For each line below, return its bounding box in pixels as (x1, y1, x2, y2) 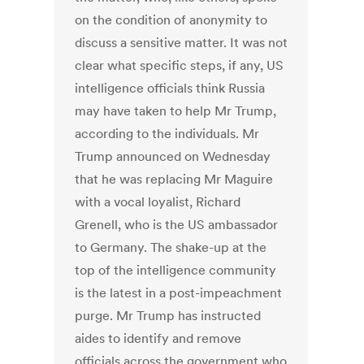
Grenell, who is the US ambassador (75, 216, 279, 233)
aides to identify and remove (75, 330, 242, 347)
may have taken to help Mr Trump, (75, 102, 277, 119)
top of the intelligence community (75, 262, 277, 279)
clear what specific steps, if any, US (75, 57, 284, 74)
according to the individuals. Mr (75, 125, 260, 142)
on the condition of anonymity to (75, 11, 268, 28)
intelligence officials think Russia (75, 80, 266, 97)
